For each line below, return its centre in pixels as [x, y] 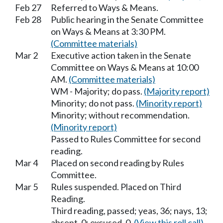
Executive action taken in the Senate [121, 55]
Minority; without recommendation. [120, 115]
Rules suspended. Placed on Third [116, 186]
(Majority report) [177, 91]
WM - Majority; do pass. [97, 91]
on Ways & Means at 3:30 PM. [108, 31]
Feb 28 [28, 19]
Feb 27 [28, 7]
